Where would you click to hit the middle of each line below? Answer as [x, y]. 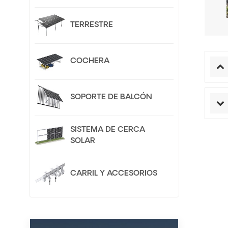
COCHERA [90, 62]
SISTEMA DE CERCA [108, 130]
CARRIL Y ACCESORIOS [114, 174]
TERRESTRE [92, 25]
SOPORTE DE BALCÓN [111, 98]
